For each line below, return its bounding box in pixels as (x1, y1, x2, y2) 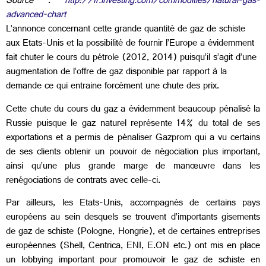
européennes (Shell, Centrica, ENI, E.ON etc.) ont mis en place (6, 237, 260, 256)
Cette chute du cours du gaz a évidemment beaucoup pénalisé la (6, 100, 260, 119)
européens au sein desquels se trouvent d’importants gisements (6, 209, 260, 228)
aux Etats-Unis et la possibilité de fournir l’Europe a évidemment (6, 35, 254, 54)
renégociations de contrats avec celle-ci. (6, 172, 160, 191)
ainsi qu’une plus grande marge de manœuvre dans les (6, 157, 260, 176)
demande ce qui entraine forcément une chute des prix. (6, 78, 219, 97)
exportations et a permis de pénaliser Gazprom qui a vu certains (6, 129, 260, 148)
